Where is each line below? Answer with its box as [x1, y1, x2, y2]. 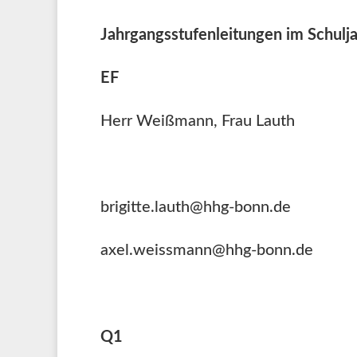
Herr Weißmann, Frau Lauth [100, 112, 295, 129]
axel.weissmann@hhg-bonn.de [100, 241, 313, 258]
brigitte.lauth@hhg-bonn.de [100, 198, 291, 215]
